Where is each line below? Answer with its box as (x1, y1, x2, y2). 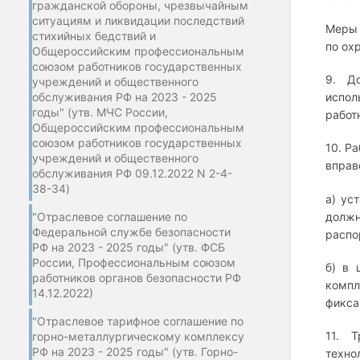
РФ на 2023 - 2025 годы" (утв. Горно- (32, 344, 238, 358)
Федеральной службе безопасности (32, 224, 231, 239)
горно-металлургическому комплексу (32, 329, 244, 343)
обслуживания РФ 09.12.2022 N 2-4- (32, 166, 232, 180)
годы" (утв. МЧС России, (32, 104, 168, 119)
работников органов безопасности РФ (32, 270, 241, 284)
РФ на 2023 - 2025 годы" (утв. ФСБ (32, 239, 225, 254)
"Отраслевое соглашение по (32, 209, 187, 223)
